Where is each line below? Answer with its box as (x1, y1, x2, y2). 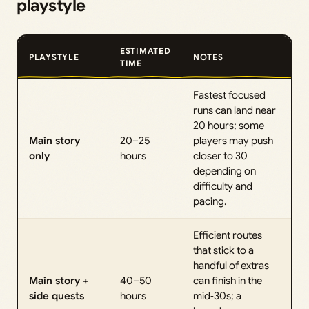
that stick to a (193, 244, 254, 257)
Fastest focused (193, 89, 266, 101)
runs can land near (193, 104, 276, 117)
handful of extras (193, 259, 269, 272)
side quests (29, 290, 84, 302)
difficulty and (193, 180, 252, 192)
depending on (193, 165, 256, 177)
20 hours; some (193, 119, 264, 132)
